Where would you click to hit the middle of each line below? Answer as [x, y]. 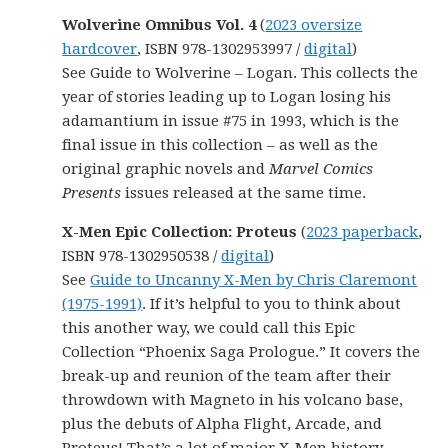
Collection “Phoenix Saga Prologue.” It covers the [241, 352]
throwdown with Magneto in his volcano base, [233, 400]
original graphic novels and [166, 169]
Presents [92, 193]
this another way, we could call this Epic [209, 328]
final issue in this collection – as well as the [220, 145]
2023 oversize [314, 25]
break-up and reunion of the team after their [227, 376]
